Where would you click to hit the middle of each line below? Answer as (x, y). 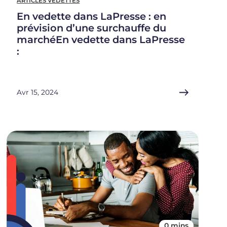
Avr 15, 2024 (38, 92)
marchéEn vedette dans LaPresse (101, 40)
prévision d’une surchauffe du (92, 28)
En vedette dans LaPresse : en (92, 16)
